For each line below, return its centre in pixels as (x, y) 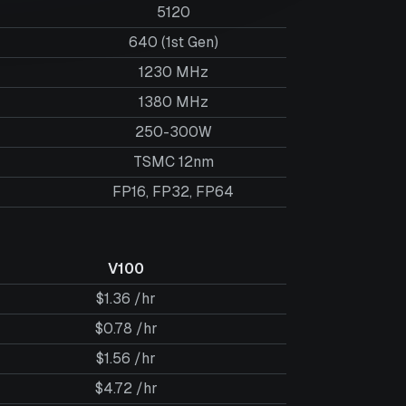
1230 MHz (173, 72)
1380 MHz (173, 102)
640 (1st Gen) (173, 42)
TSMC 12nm (173, 162)
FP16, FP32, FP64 (173, 192)
